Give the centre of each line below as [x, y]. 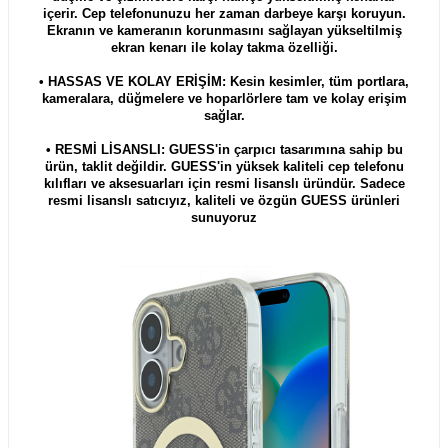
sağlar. [224, 115]
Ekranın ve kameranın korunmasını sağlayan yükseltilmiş [224, 30]
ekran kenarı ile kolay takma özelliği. [224, 47]
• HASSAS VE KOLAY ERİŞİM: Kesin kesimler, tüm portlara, [224, 81]
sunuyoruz [224, 217]
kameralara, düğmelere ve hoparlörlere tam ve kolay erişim [224, 98]
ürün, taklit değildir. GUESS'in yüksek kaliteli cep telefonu [224, 166]
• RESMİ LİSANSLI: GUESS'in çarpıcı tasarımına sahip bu [224, 149]
